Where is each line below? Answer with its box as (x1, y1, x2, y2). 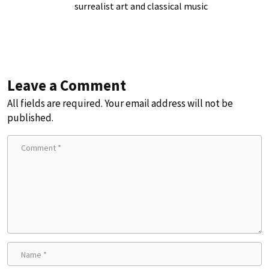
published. (7, 111, 53, 125)
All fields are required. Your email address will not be (7, 97, 233, 110)
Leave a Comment (7, 76, 126, 95)
